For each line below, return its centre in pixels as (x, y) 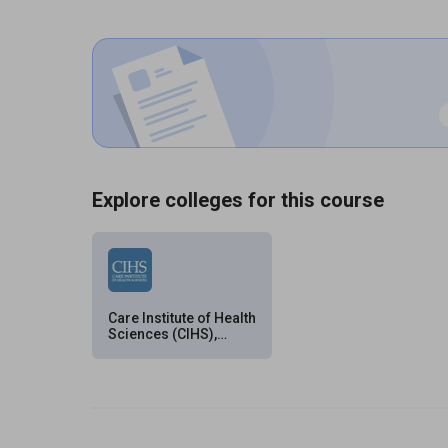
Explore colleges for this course (238, 200)
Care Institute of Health (182, 318)
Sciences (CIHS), (162, 334)
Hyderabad (144, 350)
